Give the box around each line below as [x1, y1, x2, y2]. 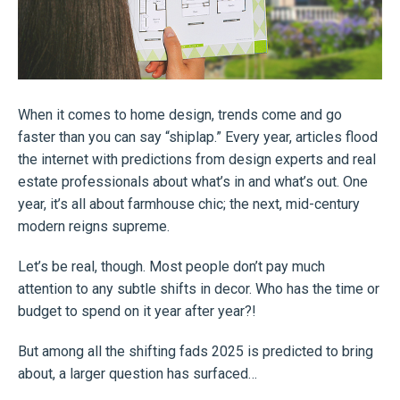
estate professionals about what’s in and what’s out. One [18, 173, 368, 191]
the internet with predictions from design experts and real [18, 151, 376, 169]
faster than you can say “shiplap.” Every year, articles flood [18, 129, 378, 146]
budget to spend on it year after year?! [18, 303, 256, 321]
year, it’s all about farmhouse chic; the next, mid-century [18, 196, 360, 213]
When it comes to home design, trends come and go [18, 106, 342, 124]
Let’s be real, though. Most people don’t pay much [18, 258, 325, 276]
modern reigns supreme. [18, 218, 170, 236]
